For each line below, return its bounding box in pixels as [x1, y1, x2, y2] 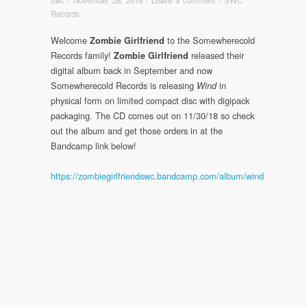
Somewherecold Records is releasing [51, 78, 197, 92]
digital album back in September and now [51, 63, 212, 77]
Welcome [51, 33, 90, 47]
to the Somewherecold [164, 33, 255, 47]
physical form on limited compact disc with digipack [51, 93, 249, 107]
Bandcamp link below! [51, 138, 136, 152]
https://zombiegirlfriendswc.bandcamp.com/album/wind [51, 169, 264, 182]
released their [188, 48, 244, 62]
